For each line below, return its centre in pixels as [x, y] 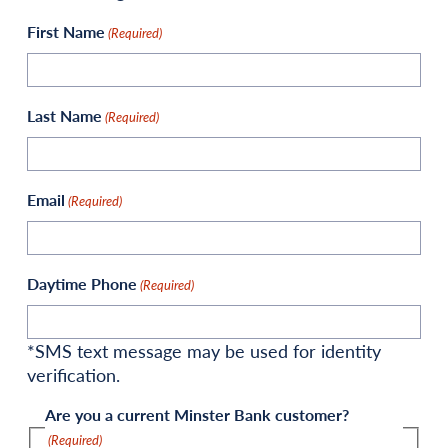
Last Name [64, 115]
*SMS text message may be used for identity [204, 350]
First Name [66, 31]
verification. [73, 374]
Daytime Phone [82, 283]
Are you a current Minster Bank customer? [196, 414]
